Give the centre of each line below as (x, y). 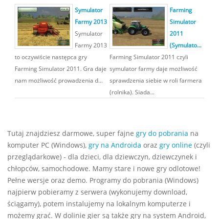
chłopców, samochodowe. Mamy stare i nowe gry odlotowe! (104, 168)
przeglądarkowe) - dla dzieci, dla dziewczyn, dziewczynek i (102, 157)
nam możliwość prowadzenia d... (59, 80)
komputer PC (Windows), (48, 145)
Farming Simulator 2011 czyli (149, 57)
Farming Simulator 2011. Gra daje (61, 68)
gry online (176, 145)
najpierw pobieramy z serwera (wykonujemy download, (97, 192)
